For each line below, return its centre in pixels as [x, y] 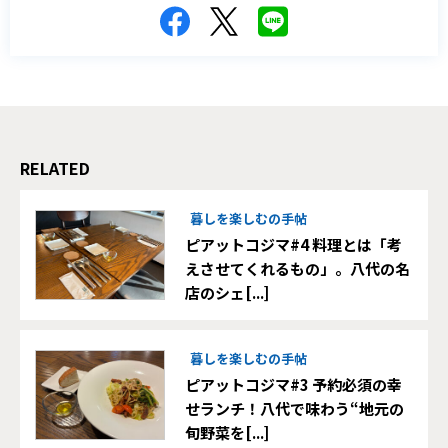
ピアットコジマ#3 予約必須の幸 [293, 384]
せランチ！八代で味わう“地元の [294, 408]
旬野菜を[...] [227, 432]
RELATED [55, 167]
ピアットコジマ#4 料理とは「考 [293, 244]
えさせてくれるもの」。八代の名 [297, 268]
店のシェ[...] [227, 292]
